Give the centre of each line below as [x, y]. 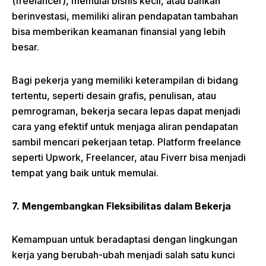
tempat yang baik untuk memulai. [85, 173]
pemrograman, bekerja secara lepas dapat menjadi [126, 111]
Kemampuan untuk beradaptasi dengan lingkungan [125, 240]
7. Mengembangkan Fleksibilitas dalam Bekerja [121, 206]
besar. [26, 47]
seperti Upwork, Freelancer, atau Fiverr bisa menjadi [129, 158]
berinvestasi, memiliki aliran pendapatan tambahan [125, 16]
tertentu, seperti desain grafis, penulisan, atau [114, 96]
